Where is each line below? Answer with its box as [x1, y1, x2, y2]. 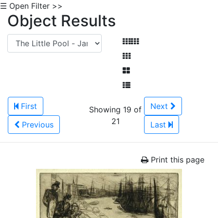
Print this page [148, 155, 204, 164]
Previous [22, 120, 54, 129]
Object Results [7, 11, 116, 30]
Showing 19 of [89, 105, 142, 114]
